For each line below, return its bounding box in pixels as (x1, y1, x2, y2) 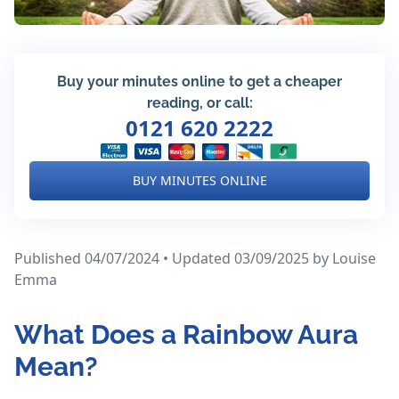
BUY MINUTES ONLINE (132, 172, 267, 190)
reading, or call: (146, 94, 253, 112)
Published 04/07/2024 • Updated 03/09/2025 (14, 248, 313, 269)
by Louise (313, 248, 376, 269)
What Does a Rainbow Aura (14, 319, 358, 351)
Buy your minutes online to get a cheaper (57, 73, 342, 91)
